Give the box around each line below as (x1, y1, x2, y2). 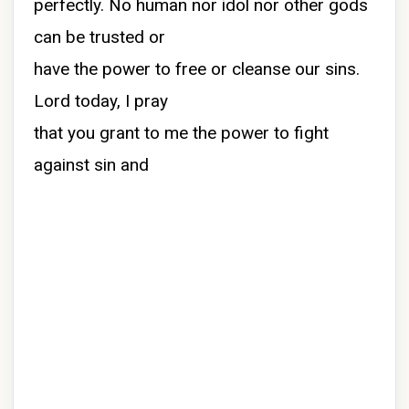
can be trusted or (34, 26, 170, 47)
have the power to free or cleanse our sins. (34, 58, 360, 79)
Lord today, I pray (34, 90, 173, 111)
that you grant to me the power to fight (34, 122, 329, 143)
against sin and (34, 154, 153, 175)
